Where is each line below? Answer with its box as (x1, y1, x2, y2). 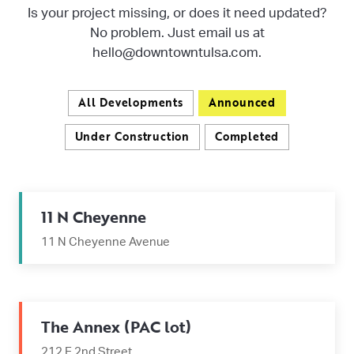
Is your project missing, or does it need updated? (27, 6, 327, 20)
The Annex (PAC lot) (41, 314, 191, 338)
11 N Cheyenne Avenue (41, 236, 170, 248)
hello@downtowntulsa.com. (92, 46, 262, 59)
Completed (215, 128, 280, 145)
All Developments (77, 94, 183, 111)
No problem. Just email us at (89, 26, 265, 40)
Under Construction (74, 128, 190, 145)
